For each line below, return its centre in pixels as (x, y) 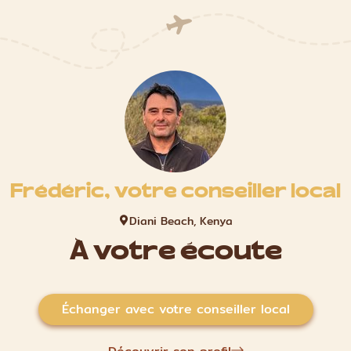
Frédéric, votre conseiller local (175, 194)
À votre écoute (175, 254)
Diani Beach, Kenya (181, 221)
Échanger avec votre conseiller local (175, 309)
